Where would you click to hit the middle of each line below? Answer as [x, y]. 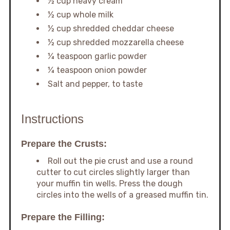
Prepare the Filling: [63, 217]
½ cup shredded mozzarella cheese [116, 42]
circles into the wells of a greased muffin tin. [122, 195]
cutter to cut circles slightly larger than [113, 172]
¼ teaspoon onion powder [97, 70]
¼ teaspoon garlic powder [97, 56]
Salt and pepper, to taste [95, 84]
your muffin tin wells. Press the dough [109, 183]
